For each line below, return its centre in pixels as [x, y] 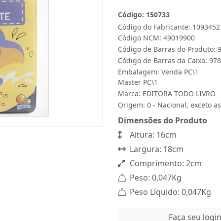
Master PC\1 [138, 82]
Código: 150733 [144, 15]
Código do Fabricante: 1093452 [169, 27]
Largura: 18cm [156, 149]
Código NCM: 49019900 [156, 38]
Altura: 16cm [152, 135]
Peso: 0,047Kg [155, 178]
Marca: [130, 93]
